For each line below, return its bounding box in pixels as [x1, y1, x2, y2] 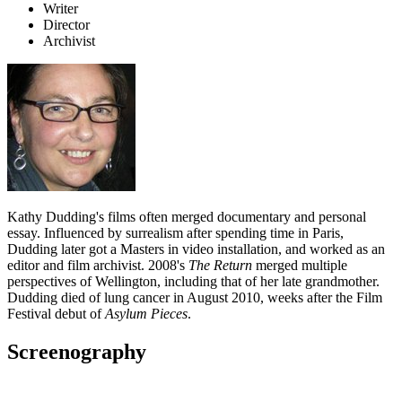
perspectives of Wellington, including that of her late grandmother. [7, 274, 380, 290]
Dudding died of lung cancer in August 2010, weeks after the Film [7, 290, 382, 306]
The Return [188, 258, 252, 274]
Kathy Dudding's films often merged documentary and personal [7, 209, 366, 225]
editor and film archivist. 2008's [7, 258, 188, 274]
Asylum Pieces [105, 306, 188, 322]
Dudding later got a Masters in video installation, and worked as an [7, 241, 385, 258]
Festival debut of [7, 306, 105, 322]
